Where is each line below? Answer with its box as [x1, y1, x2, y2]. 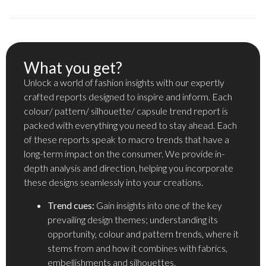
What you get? [24, 58, 122, 78]
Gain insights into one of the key [94, 199, 222, 211]
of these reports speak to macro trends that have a [24, 134, 229, 145]
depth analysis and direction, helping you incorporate [24, 162, 233, 174]
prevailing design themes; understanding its [47, 213, 218, 225]
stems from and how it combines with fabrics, [47, 242, 227, 254]
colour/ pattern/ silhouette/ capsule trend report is [24, 105, 228, 117]
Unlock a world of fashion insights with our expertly [24, 77, 224, 88]
